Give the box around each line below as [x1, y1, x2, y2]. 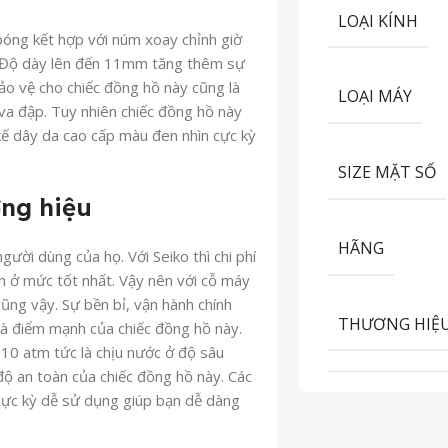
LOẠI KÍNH [338, 9, 419, 32]
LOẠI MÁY [338, 85, 413, 108]
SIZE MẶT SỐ [338, 160, 437, 183]
